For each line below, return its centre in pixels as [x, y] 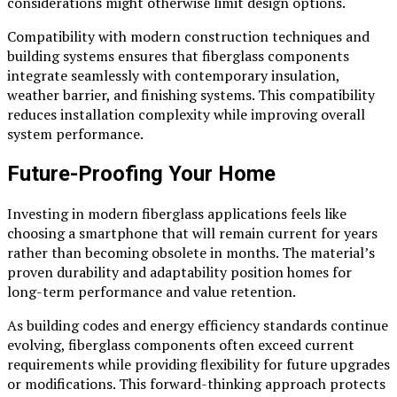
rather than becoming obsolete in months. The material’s [191, 253]
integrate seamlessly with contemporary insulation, [173, 76]
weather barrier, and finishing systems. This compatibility [191, 95]
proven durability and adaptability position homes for [179, 272]
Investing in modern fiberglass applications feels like [177, 214]
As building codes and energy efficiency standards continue [198, 326]
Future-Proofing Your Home [141, 174]
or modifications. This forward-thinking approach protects [196, 384]
